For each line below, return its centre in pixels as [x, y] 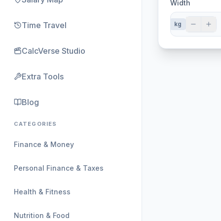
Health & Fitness [42, 192]
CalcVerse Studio [54, 51]
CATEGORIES [35, 124]
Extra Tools [43, 76]
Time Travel [44, 25]
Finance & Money [44, 144]
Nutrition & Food [42, 215]
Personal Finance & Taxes [59, 168]
